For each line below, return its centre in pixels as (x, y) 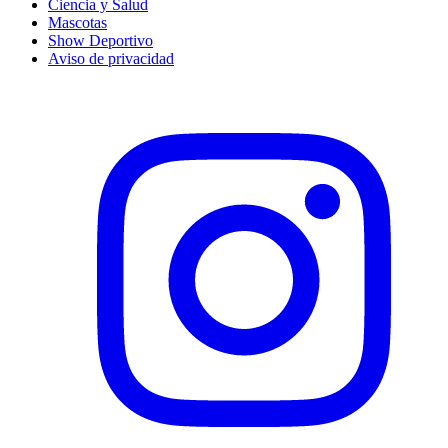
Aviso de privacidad (111, 58)
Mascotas (77, 22)
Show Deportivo (100, 40)
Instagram (78, 91)
